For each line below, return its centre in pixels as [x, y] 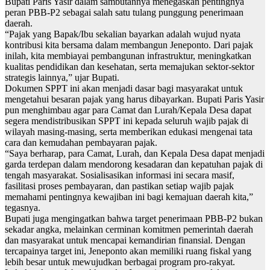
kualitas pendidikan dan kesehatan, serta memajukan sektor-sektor [130, 67]
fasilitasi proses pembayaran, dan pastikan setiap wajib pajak [119, 186]
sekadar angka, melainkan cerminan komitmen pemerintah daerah [129, 230]
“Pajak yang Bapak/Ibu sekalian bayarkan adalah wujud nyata [123, 34]
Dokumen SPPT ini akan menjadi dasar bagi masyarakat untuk [124, 89]
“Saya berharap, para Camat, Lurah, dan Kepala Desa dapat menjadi [135, 154]
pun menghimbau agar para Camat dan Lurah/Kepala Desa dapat [128, 110]
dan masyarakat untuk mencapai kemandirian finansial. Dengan [125, 240]
